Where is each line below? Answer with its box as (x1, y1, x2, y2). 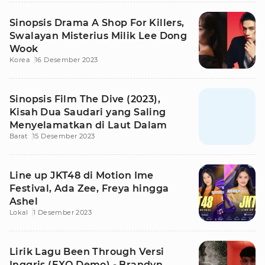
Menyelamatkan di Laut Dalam (9, 119, 167, 131)
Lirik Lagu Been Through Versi (9, 246, 164, 257)
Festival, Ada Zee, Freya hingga (9, 183, 169, 194)
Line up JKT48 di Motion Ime (9, 170, 154, 181)
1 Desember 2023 (33, 208, 92, 216)
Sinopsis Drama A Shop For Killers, (9, 17, 185, 28)
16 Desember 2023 (35, 56, 98, 64)
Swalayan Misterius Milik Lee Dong (9, 30, 188, 41)
